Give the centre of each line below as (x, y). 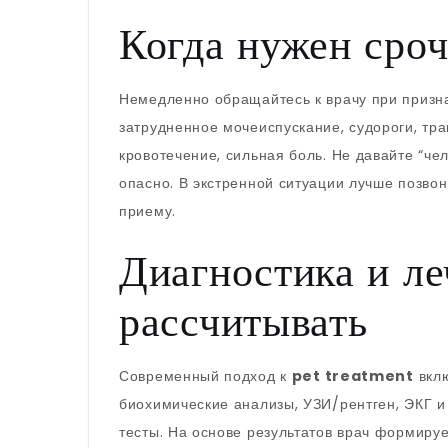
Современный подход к (205, 376)
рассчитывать (243, 321)
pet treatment (352, 376)
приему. (147, 211)
